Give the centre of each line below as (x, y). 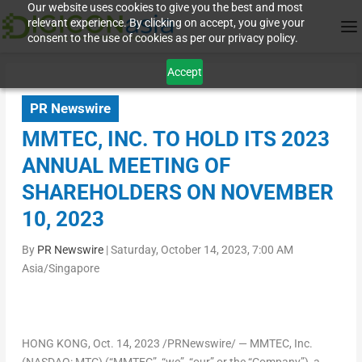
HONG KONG (55, 344)
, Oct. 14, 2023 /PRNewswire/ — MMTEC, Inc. (200, 344)
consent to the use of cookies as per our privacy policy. (163, 38)
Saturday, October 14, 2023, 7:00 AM (202, 250)
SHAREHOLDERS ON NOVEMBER (177, 193)
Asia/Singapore (60, 269)
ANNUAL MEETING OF (126, 166)
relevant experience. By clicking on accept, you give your (166, 23)
